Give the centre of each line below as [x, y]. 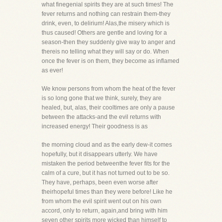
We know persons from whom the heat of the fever [109, 89]
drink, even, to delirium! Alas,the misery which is [106, 23]
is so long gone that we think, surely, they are [102, 98]
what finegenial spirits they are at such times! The [108, 4]
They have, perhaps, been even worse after [100, 182]
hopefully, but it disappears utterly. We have [100, 154]
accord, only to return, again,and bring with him [105, 211]
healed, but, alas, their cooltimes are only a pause [108, 108]
